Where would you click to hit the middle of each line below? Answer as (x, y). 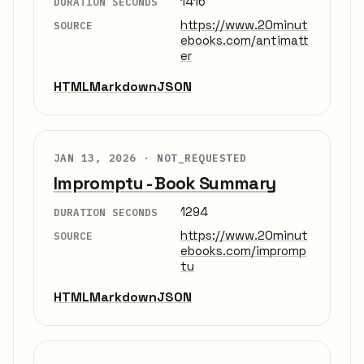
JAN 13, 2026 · (106, 158)
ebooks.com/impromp (243, 251)
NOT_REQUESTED (202, 158)
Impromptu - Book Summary (165, 184)
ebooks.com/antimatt (245, 41)
